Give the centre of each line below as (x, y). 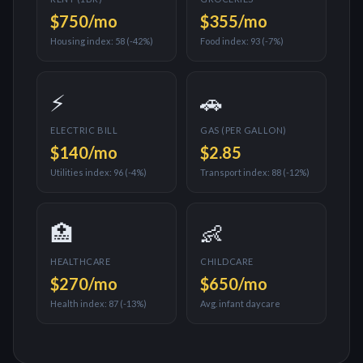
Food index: (225, 41)
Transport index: (236, 172)
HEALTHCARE (81, 261)
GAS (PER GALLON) (243, 130)
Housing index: (83, 41)
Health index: (79, 303)
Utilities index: (82, 172)
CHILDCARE (227, 261)
